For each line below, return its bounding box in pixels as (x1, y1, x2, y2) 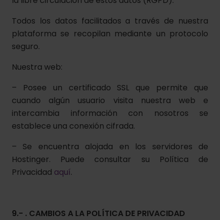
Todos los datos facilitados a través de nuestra (12, 15, 208, 27)
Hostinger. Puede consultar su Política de (12, 154, 208, 165)
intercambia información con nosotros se (12, 108, 208, 119)
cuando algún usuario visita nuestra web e (12, 95, 208, 106)
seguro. (12, 41, 42, 52)
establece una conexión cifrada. (12, 120, 135, 132)
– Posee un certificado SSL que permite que (12, 82, 208, 93)
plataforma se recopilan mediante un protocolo (12, 28, 208, 39)
